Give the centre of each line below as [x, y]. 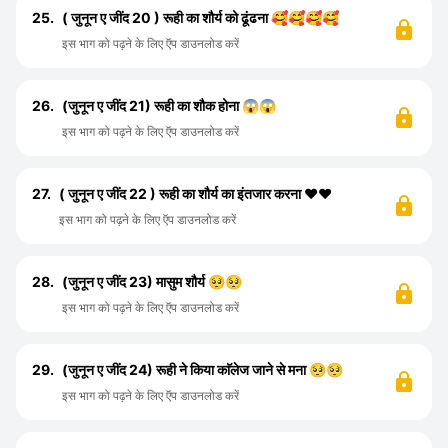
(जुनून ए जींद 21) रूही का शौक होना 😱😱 [169, 105]
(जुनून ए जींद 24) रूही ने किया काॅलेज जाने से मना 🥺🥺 [202, 369]
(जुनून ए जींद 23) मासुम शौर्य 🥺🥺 [152, 281]
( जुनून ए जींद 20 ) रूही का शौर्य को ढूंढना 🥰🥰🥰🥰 [200, 17]
